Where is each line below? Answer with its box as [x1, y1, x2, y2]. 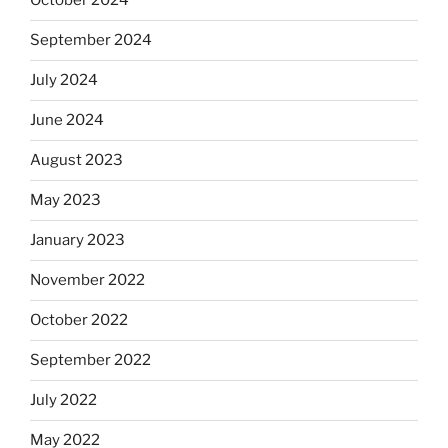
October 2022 [30, 311, 128, 330]
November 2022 [30, 271, 145, 290]
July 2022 [30, 391, 97, 410]
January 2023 [30, 231, 125, 250]
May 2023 [30, 191, 101, 210]
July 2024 [30, 71, 98, 90]
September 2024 [30, 31, 152, 50]
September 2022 [30, 351, 151, 370]
